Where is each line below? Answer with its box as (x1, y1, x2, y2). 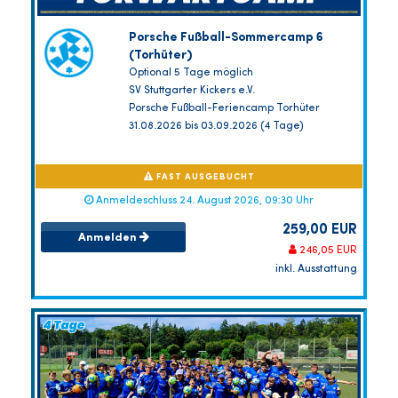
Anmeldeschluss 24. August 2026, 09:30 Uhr (93, 195, 314, 207)
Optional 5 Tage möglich (128, 68, 253, 79)
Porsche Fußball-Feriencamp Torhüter (128, 103, 320, 115)
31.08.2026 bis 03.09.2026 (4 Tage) (128, 121, 304, 132)
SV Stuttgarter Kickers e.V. (128, 85, 255, 97)
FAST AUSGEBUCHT (153, 172, 255, 182)
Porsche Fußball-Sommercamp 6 (128, 31, 323, 44)
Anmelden (77, 231, 139, 243)
